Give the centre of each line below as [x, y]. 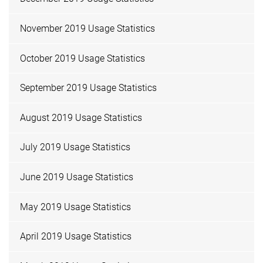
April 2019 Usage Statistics [76, 237]
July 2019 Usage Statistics [75, 147]
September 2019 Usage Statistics [89, 88]
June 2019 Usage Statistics [77, 177]
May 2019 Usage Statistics [76, 207]
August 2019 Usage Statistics [81, 117]
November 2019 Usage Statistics [88, 29]
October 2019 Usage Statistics [83, 58]
